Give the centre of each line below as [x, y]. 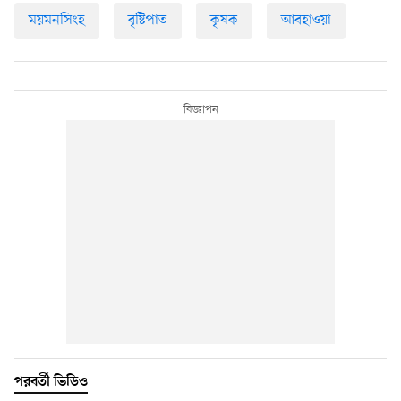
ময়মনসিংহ [57, 20]
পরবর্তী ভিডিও [51, 382]
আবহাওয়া [306, 20]
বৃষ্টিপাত [148, 20]
